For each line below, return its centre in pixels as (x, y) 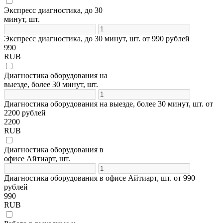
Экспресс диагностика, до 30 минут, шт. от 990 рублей (97, 38)
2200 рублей (25, 112)
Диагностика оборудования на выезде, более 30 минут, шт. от (109, 104)
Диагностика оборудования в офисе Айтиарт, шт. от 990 (100, 178)
